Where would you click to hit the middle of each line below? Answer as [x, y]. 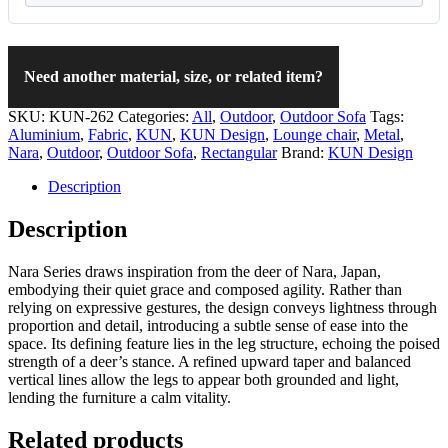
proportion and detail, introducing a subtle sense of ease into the [208, 325]
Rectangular [239, 152]
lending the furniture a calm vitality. [119, 397]
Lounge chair [314, 134]
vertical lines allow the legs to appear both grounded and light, [203, 379]
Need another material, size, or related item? [173, 76]
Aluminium [44, 134]
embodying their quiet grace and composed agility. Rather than [205, 289]
